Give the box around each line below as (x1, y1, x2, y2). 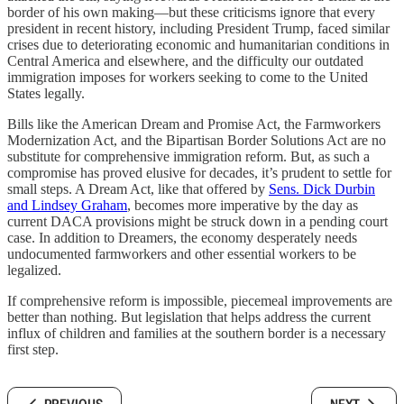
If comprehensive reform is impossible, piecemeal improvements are (7, 293, 392, 309)
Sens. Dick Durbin (269, 181, 375, 197)
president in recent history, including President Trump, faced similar (7, 21, 390, 37)
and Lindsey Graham (7, 197, 127, 214)
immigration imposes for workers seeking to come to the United (7, 69, 368, 86)
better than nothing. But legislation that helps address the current (7, 309, 371, 326)
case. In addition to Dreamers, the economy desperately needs (7, 230, 357, 246)
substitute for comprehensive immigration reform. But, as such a (7, 149, 370, 165)
